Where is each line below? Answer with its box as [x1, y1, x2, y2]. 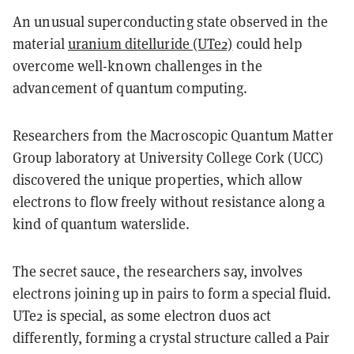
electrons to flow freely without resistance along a [13, 192, 326, 211]
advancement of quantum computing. [13, 78, 248, 97]
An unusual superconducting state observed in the [13, 12, 328, 31]
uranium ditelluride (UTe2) [67, 34, 233, 53]
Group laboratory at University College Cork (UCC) [13, 148, 323, 167]
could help [232, 34, 302, 53]
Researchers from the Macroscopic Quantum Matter [13, 126, 333, 145]
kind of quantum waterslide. [13, 214, 190, 233]
